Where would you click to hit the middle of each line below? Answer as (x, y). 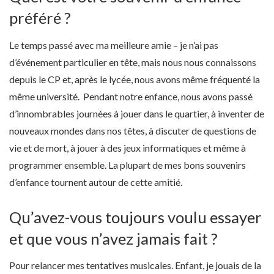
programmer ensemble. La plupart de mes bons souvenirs (128, 165)
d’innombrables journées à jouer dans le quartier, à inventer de (137, 113)
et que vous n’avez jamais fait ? (113, 238)
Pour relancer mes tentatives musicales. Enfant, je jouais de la (135, 265)
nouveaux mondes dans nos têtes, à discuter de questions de (133, 130)
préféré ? (40, 18)
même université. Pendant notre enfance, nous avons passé (131, 96)
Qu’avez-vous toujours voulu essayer (135, 217)
